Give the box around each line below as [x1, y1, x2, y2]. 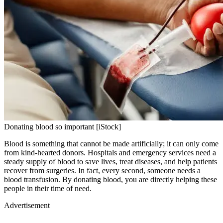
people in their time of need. [4, 184, 92, 193]
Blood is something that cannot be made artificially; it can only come [4, 139, 219, 148]
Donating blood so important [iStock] [4, 122, 121, 131]
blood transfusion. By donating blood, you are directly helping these [4, 175, 217, 184]
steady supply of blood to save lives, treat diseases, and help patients [4, 157, 217, 166]
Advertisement [4, 201, 50, 210]
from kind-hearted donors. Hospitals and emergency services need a [4, 148, 216, 157]
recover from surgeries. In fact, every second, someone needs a [4, 166, 201, 175]
